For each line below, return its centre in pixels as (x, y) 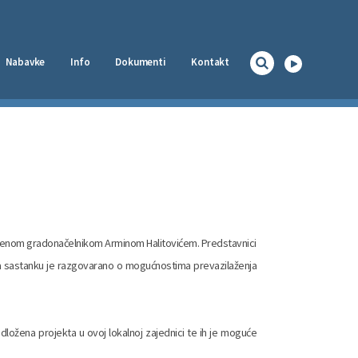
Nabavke (25, 62)
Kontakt (210, 62)
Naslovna (208, 118)
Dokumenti (141, 62)
